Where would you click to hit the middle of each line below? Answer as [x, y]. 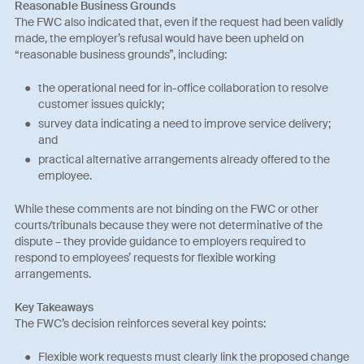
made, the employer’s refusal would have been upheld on [160, 38]
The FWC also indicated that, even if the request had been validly [180, 22]
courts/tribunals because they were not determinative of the [169, 225]
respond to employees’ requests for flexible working [145, 258]
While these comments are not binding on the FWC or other [167, 209]
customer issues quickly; [101, 104]
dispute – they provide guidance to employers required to [160, 242]
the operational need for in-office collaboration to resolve [183, 87]
